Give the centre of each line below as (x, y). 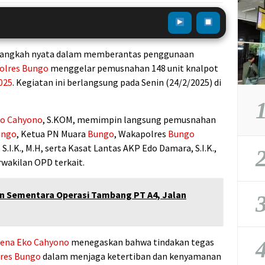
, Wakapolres (141, 133)
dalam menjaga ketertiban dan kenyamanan (131, 256)
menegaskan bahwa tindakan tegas (142, 242)
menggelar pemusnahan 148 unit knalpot (133, 68)
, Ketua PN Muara (52, 133)
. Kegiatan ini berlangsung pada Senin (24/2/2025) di (117, 82)
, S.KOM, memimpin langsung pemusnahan (129, 119)
